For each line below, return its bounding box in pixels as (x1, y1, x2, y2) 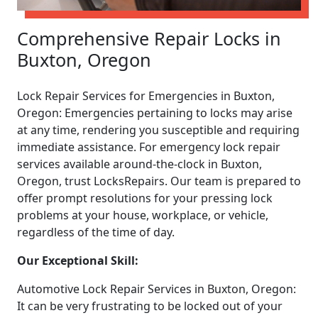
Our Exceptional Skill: (17, 252, 138, 268)
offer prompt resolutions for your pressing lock (17, 190, 273, 206)
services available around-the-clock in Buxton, (17, 155, 262, 172)
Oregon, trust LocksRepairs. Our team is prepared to (17, 172, 301, 189)
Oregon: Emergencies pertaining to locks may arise (17, 104, 292, 121)
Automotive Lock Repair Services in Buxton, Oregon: (17, 280, 296, 297)
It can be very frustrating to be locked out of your (17, 297, 283, 314)
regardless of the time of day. (17, 224, 175, 240)
